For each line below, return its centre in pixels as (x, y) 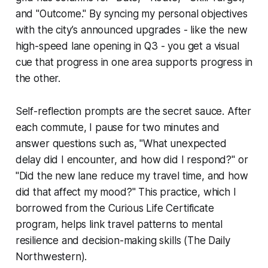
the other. (38, 78)
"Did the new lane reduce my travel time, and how (132, 176)
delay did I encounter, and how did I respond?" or (132, 159)
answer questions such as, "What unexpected (121, 143)
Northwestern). (51, 256)
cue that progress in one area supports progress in (134, 62)
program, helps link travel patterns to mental (119, 224)
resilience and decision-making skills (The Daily (123, 240)
